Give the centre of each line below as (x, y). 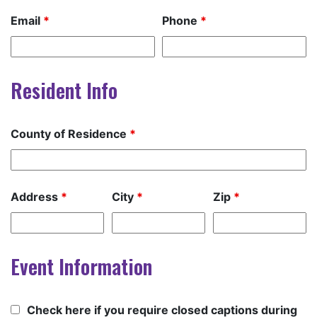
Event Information (81, 266)
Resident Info (64, 90)
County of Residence (70, 133)
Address (36, 196)
